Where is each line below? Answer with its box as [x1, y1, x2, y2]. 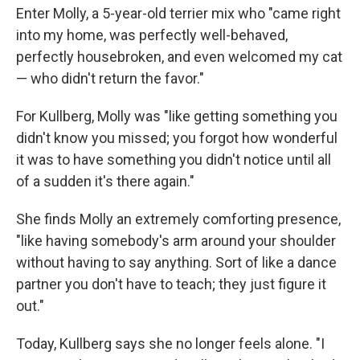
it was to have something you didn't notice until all [16, 150, 331, 168]
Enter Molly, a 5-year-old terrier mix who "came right [16, 4, 341, 22]
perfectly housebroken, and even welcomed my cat [16, 47, 342, 65]
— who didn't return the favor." [16, 69, 204, 87]
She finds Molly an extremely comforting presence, [16, 210, 341, 227]
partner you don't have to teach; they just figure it [16, 275, 326, 292]
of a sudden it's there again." [16, 172, 194, 190]
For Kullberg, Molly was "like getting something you [16, 107, 337, 125]
